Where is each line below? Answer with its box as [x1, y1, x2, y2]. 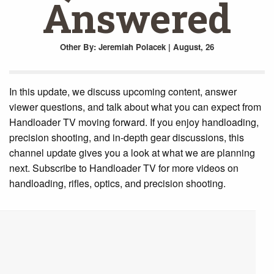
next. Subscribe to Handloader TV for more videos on [9, 160, 239, 175]
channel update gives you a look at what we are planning [9, 145, 255, 160]
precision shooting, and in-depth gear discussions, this [9, 130, 244, 144]
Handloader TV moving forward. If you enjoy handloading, [9, 114, 259, 129]
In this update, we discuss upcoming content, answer [9, 84, 237, 98]
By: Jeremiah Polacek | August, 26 [81, 40, 214, 53]
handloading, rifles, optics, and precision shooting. [9, 176, 226, 190]
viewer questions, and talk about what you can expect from [9, 99, 261, 114]
